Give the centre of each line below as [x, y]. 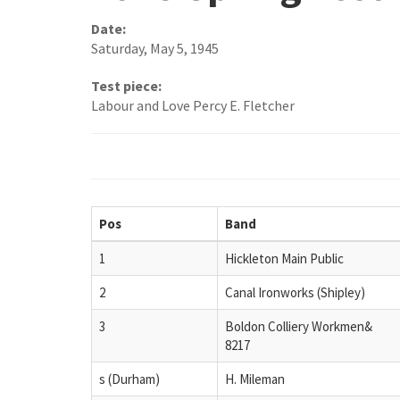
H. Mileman [255, 379]
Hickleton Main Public [284, 258]
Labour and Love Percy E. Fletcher [193, 106]
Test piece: [126, 86]
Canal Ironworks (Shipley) [295, 292]
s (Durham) [129, 379]
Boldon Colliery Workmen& [299, 326]
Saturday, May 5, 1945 [155, 49]
